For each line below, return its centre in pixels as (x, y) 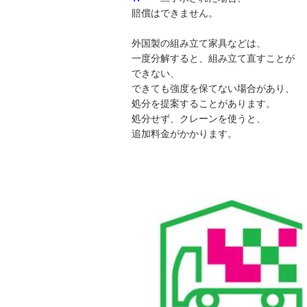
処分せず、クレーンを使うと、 (199, 119)
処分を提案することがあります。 (204, 104)
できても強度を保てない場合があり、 (213, 89)
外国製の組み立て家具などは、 (199, 44)
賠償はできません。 (175, 14)
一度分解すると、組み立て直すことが (213, 59)
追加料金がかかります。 (184, 134)
